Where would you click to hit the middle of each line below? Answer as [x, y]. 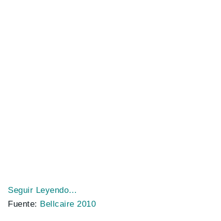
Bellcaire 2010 [68, 204]
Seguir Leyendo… [43, 190]
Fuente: [24, 204]
